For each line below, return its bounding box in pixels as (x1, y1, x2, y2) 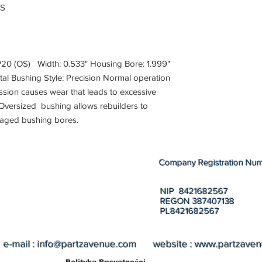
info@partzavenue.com (37, 237, 137, 249)
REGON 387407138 (160, 195, 235, 206)
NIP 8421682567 (160, 185, 228, 196)
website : (137, 237, 195, 249)
